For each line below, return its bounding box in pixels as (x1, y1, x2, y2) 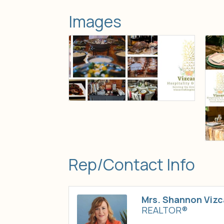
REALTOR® (141, 203, 187, 216)
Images (68, 10, 121, 32)
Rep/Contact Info (68, 153, 195, 175)
